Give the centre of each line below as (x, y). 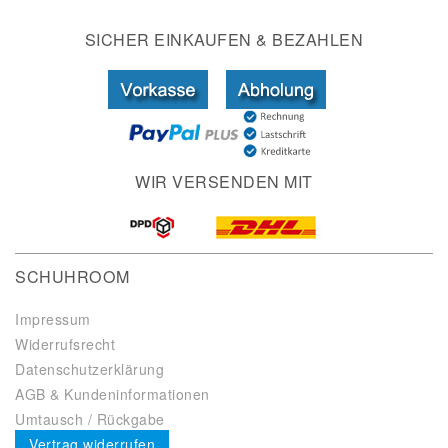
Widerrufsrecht (65, 344)
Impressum (53, 319)
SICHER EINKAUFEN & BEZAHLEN (224, 40)
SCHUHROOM (72, 276)
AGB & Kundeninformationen (112, 394)
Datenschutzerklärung (89, 369)
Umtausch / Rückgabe (90, 419)
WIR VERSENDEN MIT (224, 182)
